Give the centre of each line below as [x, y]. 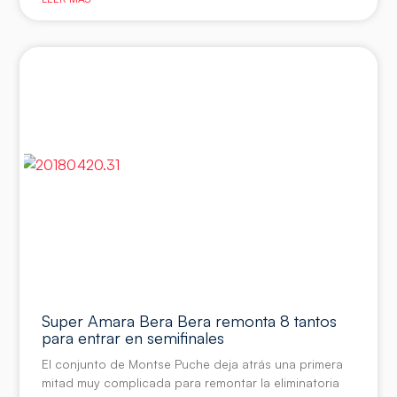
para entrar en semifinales [133, 338]
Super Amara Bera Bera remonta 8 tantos [190, 321]
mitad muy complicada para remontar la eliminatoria [191, 383]
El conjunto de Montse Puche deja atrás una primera [193, 364]
